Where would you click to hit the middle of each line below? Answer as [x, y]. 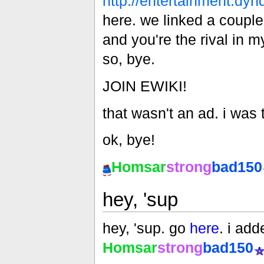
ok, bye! [128, 140]
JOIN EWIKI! [144, 86]
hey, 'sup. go [146, 228]
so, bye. [128, 59]
